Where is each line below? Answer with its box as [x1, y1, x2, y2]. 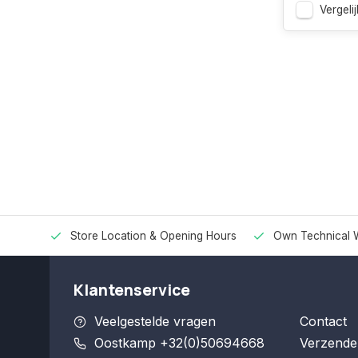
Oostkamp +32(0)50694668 [94, 335, 265, 351]
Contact [299, 313, 347, 329]
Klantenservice [74, 280, 190, 300]
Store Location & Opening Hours [70, 229, 237, 242]
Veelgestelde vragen [94, 313, 216, 329]
